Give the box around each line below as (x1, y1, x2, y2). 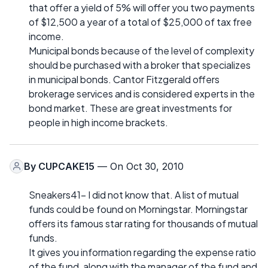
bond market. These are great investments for (29, 101, 232, 114)
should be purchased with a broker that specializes (29, 58, 251, 71)
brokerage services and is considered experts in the (29, 87, 255, 100)
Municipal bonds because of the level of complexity (29, 44, 254, 57)
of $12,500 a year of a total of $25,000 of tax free (29, 15, 252, 28)
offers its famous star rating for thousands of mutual (29, 217, 258, 230)
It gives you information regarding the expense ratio (29, 245, 256, 258)
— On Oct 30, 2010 (95, 160, 184, 172)
